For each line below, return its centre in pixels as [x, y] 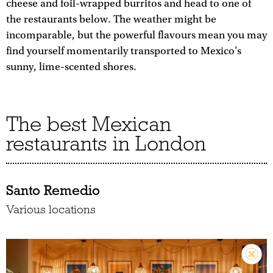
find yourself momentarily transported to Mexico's [124, 51]
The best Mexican [89, 124]
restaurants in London [106, 144]
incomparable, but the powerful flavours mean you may [136, 36]
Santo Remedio [53, 190]
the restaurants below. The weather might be [111, 20]
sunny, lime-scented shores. [71, 67]
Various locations [51, 210]
